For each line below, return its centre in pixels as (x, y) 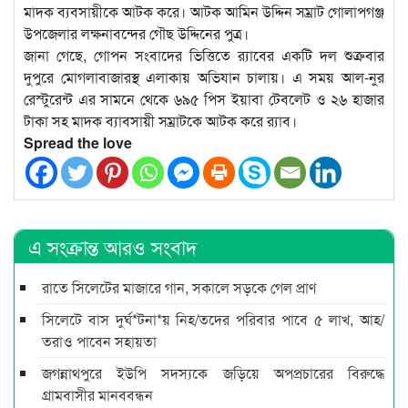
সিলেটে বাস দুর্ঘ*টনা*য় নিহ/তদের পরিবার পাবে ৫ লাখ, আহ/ (213, 319)
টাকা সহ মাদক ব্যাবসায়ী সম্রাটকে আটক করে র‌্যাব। (160, 120)
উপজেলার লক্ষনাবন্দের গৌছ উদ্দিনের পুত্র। (136, 33)
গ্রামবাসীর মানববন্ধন (97, 394)
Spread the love (78, 142)
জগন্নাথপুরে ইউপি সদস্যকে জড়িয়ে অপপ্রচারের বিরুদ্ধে (213, 372)
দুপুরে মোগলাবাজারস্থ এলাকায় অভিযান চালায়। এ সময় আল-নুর (204, 76)
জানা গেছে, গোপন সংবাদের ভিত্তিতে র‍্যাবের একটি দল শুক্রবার (204, 55)
